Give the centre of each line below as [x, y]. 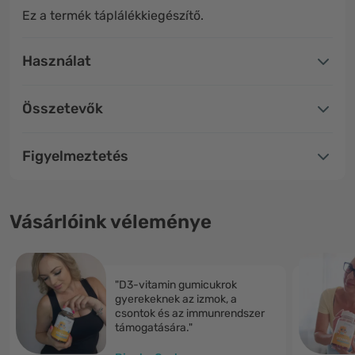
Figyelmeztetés [75, 156]
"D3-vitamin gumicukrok [176, 285]
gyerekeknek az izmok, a [176, 299]
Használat [57, 61]
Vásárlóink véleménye [111, 222]
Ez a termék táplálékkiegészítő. [113, 15]
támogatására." [154, 328]
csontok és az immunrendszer [190, 313]
